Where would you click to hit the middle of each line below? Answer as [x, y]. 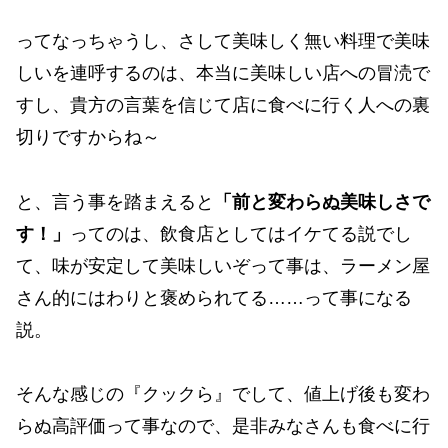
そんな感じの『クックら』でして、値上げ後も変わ [223, 393]
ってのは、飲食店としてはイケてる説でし [241, 233]
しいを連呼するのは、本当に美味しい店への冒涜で [223, 73]
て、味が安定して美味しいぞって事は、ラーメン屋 [223, 265]
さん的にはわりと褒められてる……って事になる [214, 297]
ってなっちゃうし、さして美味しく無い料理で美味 [223, 41]
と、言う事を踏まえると [115, 201]
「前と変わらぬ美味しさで [322, 201]
